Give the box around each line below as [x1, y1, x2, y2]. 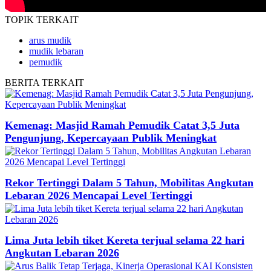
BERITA [5, 77, 42, 88]
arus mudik [29, 34, 71, 45]
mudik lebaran [29, 45, 83, 56]
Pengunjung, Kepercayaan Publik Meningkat [5, 131, 217, 144]
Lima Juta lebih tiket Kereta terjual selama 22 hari [5, 233, 244, 246]
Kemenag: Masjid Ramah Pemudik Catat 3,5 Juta [5, 119, 240, 131]
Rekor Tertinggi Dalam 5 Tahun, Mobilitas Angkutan [5, 176, 253, 189]
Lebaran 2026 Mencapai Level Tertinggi [5, 189, 192, 201]
